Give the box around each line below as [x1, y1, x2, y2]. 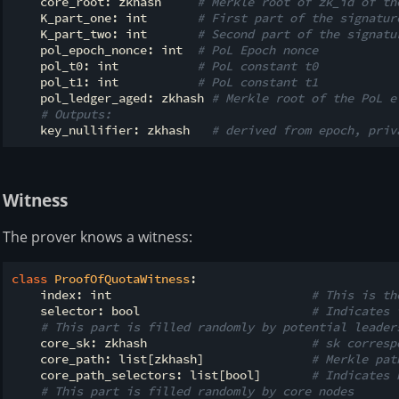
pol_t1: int [12, 73, 197, 90]
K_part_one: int [12, 9, 197, 26]
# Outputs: [40, 105, 111, 122]
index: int [12, 287, 311, 304]
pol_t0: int [12, 57, 197, 74]
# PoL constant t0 [197, 57, 318, 74]
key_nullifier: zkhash [12, 121, 211, 138]
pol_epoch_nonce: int [12, 41, 197, 58]
